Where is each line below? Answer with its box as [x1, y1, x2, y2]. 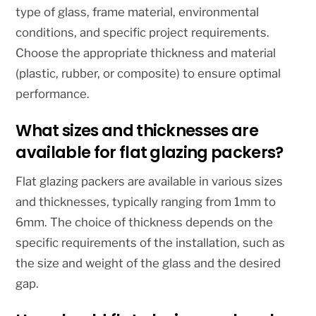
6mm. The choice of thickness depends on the [16, 215, 274, 230]
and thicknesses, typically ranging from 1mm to [16, 195, 276, 209]
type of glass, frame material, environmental [16, 5, 260, 20]
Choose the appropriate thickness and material [16, 46, 276, 61]
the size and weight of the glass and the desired [16, 256, 281, 271]
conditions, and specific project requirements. [16, 25, 270, 40]
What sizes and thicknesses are [16, 119, 258, 142]
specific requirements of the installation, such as [16, 236, 286, 250]
